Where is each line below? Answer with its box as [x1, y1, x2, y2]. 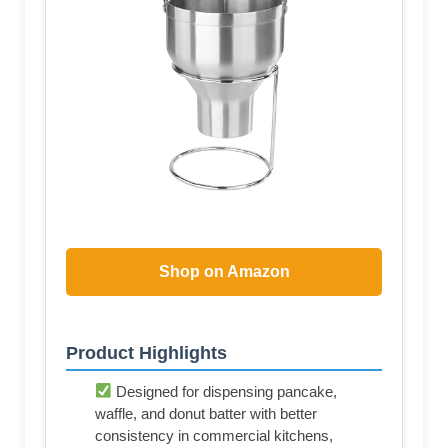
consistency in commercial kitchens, [95, 426, 333, 444]
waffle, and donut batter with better [95, 404, 317, 422]
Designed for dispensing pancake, [112, 382, 338, 400]
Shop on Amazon [158, 262, 290, 280]
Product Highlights [66, 342, 227, 363]
